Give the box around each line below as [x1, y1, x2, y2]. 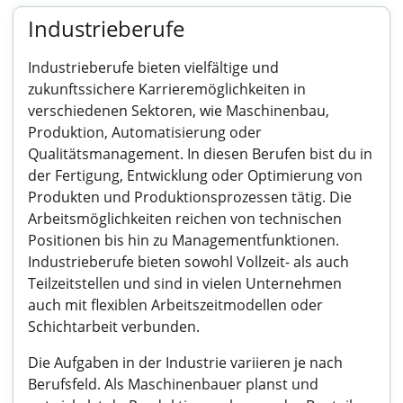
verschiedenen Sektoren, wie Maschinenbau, [28, 101, 329, 121]
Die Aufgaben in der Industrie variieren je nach [28, 353, 343, 372]
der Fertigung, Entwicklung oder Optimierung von [28, 166, 363, 185]
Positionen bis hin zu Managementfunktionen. [28, 230, 339, 250]
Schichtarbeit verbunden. [28, 317, 200, 336]
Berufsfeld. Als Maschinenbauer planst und [28, 374, 318, 394]
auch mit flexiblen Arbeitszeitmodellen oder [28, 295, 323, 315]
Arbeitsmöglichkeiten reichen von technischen [28, 209, 342, 228]
